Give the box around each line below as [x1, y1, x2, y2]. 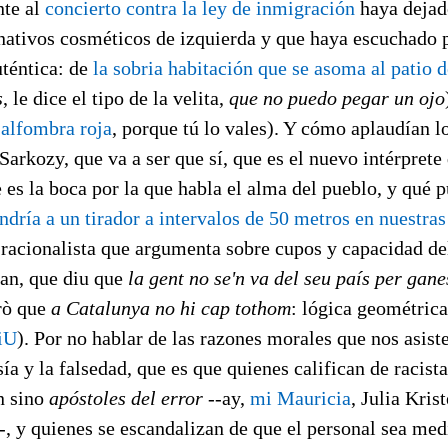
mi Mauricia [250, 386, 351, 409]
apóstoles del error [49, 386, 203, 409]
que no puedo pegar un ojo [229, 86, 445, 109]
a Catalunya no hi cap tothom [51, 296, 291, 319]
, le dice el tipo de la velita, [3, 86, 229, 109]
